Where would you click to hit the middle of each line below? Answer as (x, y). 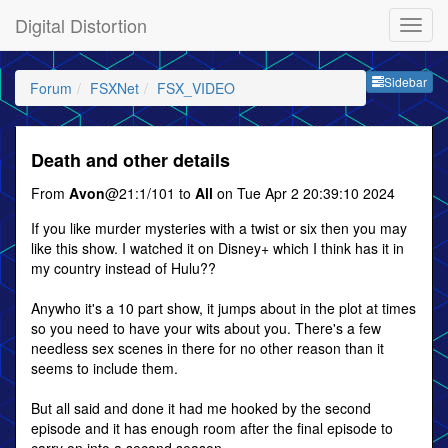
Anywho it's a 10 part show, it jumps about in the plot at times (223, 308)
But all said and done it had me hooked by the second (201, 408)
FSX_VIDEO (196, 88)
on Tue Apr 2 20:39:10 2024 (304, 193)
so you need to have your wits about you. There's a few (206, 328)
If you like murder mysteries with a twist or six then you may (219, 228)
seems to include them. (104, 368)
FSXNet (114, 88)
